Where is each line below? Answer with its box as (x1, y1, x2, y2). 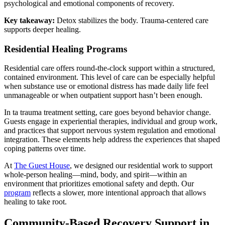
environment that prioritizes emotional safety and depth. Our (4, 179, 194, 188)
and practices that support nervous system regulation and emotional (4, 126, 215, 135)
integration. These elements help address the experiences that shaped (4, 135, 220, 144)
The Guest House (14, 161, 70, 170)
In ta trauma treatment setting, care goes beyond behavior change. (4, 108, 211, 117)
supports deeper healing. (4, 25, 81, 34)
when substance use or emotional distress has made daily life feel (4, 82, 208, 91)
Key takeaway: (4, 16, 55, 25)
